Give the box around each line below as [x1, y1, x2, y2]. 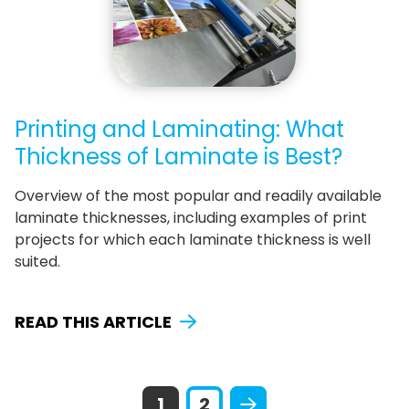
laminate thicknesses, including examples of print [15, 206, 367, 228]
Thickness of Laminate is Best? [15, 141, 342, 172]
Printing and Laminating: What [15, 113, 344, 144]
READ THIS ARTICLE [15, 309, 172, 333]
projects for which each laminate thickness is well [15, 228, 371, 250]
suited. [15, 250, 60, 272]
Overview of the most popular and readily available [15, 184, 382, 206]
